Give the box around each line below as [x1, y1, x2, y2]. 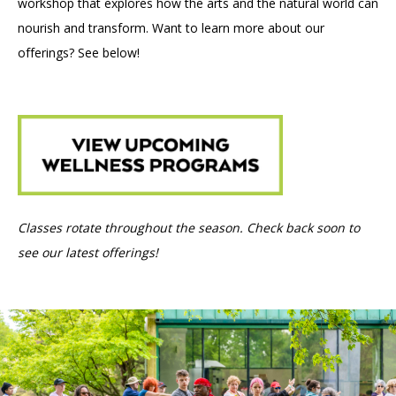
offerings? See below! [18, 44, 140, 61]
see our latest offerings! [18, 244, 158, 262]
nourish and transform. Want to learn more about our [18, 19, 324, 36]
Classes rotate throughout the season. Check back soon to [18, 219, 360, 237]
